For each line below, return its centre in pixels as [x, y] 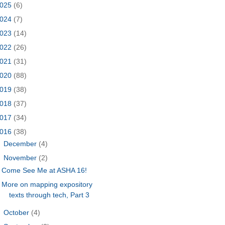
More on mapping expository [47, 184]
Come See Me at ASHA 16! [44, 170]
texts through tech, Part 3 [49, 195]
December [21, 144]
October [18, 212]
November [21, 158]
